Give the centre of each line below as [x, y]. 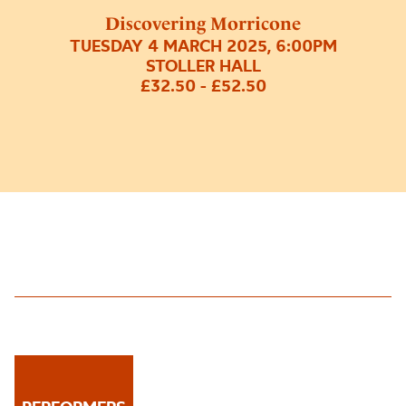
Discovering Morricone [203, 24]
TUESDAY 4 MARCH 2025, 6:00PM [203, 46]
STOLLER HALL [203, 66]
